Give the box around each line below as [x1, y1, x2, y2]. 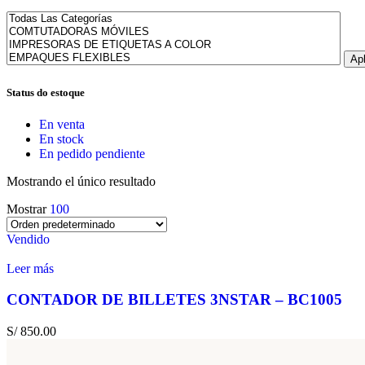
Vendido [7, 231, 50, 246]
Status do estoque [7, 86, 85, 99]
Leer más [7, 261, 54, 275]
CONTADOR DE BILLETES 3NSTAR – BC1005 [7, 291, 342, 309]
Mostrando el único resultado [7, 174, 156, 188]
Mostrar [7, 201, 50, 216]
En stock [39, 131, 84, 146]
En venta [39, 117, 85, 131]
